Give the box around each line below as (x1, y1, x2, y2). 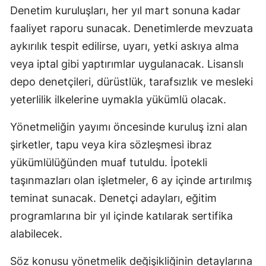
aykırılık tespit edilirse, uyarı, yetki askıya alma (10, 40, 239, 53)
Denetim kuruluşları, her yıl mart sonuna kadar (10, 4, 240, 17)
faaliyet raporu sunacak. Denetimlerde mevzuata (10, 22, 253, 35)
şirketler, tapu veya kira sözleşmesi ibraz (10, 138, 212, 151)
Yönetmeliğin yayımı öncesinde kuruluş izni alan (10, 121, 248, 134)
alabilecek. (10, 227, 62, 240)
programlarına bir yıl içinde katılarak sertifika (10, 210, 233, 223)
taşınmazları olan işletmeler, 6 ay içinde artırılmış (10, 174, 252, 187)
